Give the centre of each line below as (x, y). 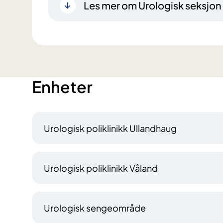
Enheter (62, 87)
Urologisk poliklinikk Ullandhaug (110, 128)
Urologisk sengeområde (95, 208)
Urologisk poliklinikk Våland (101, 168)
